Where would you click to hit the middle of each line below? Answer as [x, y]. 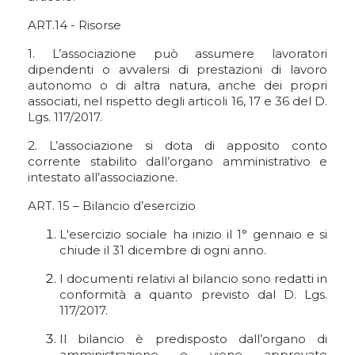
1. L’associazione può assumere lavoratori [177, 53]
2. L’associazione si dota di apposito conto [177, 145]
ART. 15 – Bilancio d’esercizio [112, 206]
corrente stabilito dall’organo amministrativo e [177, 161]
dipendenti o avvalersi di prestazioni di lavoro [177, 69]
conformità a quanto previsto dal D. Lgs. [193, 294]
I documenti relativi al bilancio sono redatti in [193, 279]
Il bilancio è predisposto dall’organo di [193, 339]
